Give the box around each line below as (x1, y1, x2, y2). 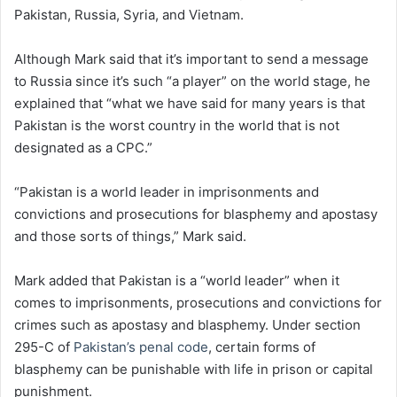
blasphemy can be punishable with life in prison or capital (14, 361, 373, 378)
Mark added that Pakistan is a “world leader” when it (14, 272, 339, 290)
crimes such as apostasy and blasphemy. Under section (14, 316, 361, 334)
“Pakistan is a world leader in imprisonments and (14, 183, 319, 201)
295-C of (14, 339, 74, 356)
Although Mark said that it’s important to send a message (14, 51, 369, 68)
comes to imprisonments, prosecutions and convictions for (14, 294, 382, 312)
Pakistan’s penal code (74, 339, 208, 356)
